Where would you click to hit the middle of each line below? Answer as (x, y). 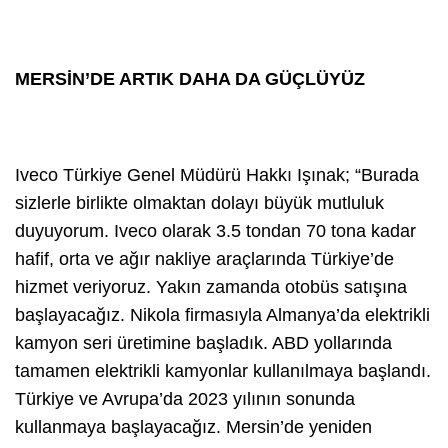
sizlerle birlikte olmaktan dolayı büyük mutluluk (199, 202)
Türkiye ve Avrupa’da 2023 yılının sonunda (185, 398)
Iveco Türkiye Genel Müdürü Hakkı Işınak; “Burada (217, 174)
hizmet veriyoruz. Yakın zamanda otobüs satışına (211, 286)
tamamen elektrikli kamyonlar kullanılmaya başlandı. (223, 370)
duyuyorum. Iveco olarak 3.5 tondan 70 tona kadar (215, 230)
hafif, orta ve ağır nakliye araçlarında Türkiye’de (204, 258)
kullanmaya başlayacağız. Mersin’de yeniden (193, 426)
